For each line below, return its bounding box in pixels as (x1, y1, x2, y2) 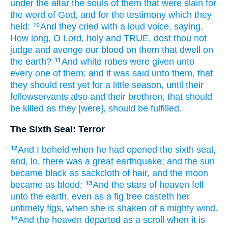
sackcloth (81, 168, 120, 179)
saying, (174, 21, 203, 32)
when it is (167, 215, 205, 225)
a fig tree (106, 191, 142, 202)
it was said (106, 68, 149, 78)
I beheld (37, 145, 69, 155)
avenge (53, 44, 83, 55)
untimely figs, (10, 203, 64, 214)
